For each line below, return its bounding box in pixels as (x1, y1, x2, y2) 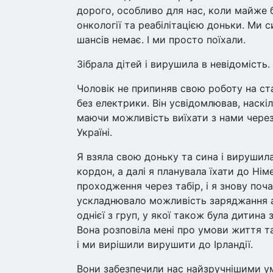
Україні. (77, 126, 112, 138)
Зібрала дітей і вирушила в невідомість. (77, 58, 270, 70)
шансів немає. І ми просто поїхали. (77, 34, 246, 46)
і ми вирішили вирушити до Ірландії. (77, 238, 253, 250)
